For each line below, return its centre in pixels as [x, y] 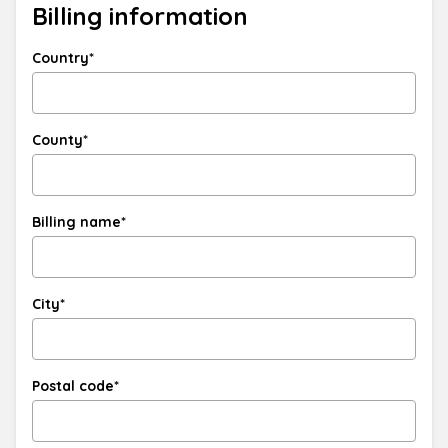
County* [60, 140]
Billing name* [79, 222]
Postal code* [75, 386]
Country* [63, 58]
